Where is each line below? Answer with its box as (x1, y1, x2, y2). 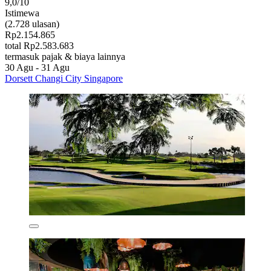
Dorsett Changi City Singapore (5, 73, 123, 84)
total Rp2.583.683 (5, 41, 74, 51)
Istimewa (5, 8, 39, 19)
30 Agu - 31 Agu (5, 62, 70, 73)
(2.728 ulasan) (5, 19, 59, 30)
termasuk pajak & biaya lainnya (5, 51, 125, 62)
